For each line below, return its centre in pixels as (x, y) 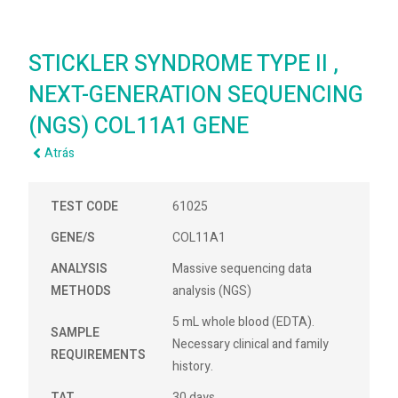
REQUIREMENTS (99, 355)
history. (193, 366)
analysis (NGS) (212, 291)
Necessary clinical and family (251, 344)
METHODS (81, 291)
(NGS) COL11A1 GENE (139, 127)
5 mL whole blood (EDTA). (244, 322)
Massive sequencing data (243, 269)
